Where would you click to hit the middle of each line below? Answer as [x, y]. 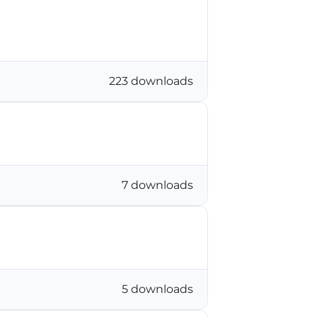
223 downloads [151, 81]
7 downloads [157, 185]
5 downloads [157, 289]
